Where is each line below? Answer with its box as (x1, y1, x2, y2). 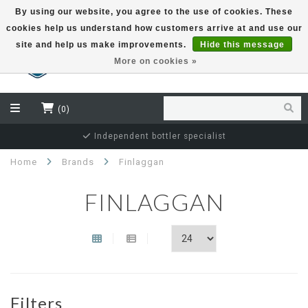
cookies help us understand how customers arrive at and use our (5, 23, 302, 33)
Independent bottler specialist (91, 131, 226, 141)
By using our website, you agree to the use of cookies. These (15, 7, 293, 16)
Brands (62, 157, 94, 167)
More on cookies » (114, 56, 197, 66)
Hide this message (200, 40, 285, 49)
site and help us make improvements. (16, 40, 189, 49)
